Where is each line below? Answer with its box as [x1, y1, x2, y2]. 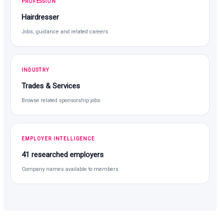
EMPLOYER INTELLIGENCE [22, 135, 95, 142]
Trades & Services [22, 81, 81, 90]
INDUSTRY [22, 66, 50, 73]
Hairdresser [22, 12, 59, 22]
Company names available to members [22, 165, 119, 172]
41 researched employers [22, 150, 104, 159]
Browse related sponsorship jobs [22, 97, 101, 104]
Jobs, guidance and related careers [22, 28, 109, 35]
